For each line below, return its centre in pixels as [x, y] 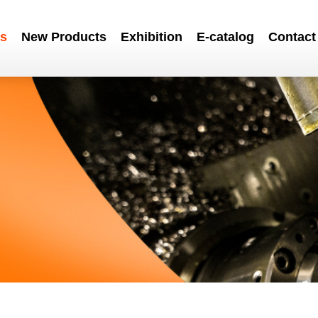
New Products [64, 37]
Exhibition [151, 37]
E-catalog [225, 37]
